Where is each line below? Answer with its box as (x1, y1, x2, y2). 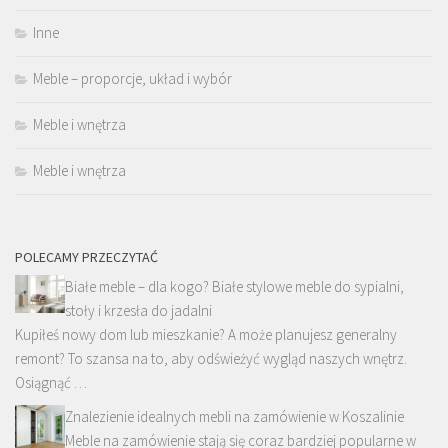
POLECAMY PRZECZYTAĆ (15, 247, 158, 266)
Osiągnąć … (15, 372, 87, 392)
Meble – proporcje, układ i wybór (33, 68, 232, 88)
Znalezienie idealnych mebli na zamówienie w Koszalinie (65, 406, 404, 426)
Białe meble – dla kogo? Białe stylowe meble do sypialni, (65, 276, 404, 296)
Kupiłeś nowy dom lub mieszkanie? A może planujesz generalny (15, 324, 397, 344)
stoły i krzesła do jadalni (65, 300, 212, 320)
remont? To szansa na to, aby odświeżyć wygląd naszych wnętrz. (15, 348, 407, 368)
